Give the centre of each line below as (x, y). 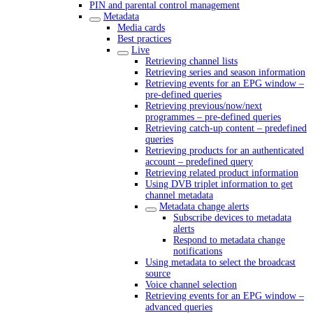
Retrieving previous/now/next (204, 106)
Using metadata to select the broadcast (220, 262)
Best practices (144, 39)
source (158, 274)
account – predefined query (199, 162)
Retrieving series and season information (225, 72)
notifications (198, 251)
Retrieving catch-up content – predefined (226, 128)
